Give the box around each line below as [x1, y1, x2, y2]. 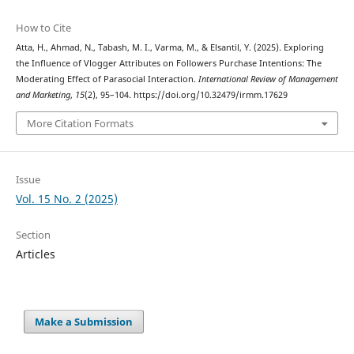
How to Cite [15, 21, 71, 36]
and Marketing [15, 89, 70, 101]
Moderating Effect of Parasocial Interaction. [15, 73, 198, 85]
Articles [15, 246, 55, 262]
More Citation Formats [26, 115, 134, 130]
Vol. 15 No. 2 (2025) [15, 190, 118, 206]
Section [15, 227, 51, 242]
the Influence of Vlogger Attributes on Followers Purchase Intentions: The [15, 58, 322, 70]
